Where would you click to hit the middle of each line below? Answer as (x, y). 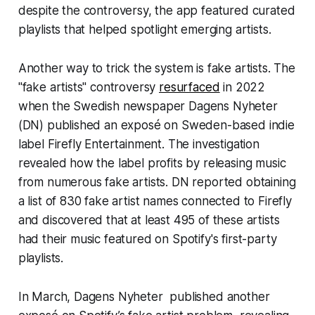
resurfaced (189, 88)
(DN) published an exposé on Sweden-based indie (156, 126)
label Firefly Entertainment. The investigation (139, 144)
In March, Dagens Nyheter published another (144, 297)
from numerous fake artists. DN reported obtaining (157, 182)
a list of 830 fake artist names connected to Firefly (155, 201)
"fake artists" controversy (89, 88)
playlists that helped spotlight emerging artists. (144, 30)
